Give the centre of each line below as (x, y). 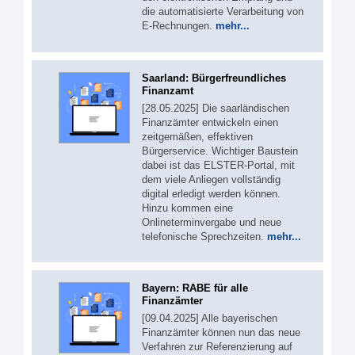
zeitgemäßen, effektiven (197, 136)
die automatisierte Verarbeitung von (223, 11)
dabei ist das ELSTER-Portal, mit (218, 165)
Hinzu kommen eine (187, 208)
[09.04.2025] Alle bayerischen (210, 318)
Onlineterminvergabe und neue (212, 222)
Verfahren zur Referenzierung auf (217, 347)
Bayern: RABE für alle (195, 288)
